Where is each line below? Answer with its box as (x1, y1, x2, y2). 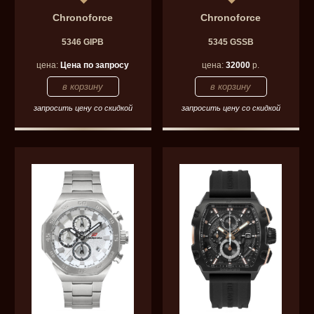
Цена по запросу (60, 60, 130, 70)
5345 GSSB (207, 36, 254, 47)
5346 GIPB (62, 36, 104, 47)
